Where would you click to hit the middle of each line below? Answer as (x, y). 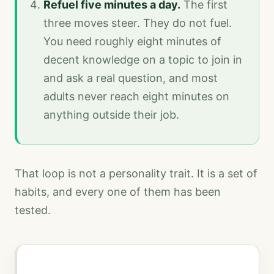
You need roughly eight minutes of (133, 41)
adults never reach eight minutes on (137, 96)
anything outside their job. (112, 114)
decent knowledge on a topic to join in (143, 59)
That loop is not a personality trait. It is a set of (136, 174)
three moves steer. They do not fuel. (138, 23)
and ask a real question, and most (131, 78)
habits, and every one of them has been (118, 192)
